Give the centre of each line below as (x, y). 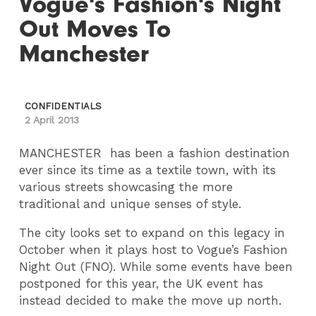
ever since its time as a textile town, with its (148, 170)
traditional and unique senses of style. (130, 204)
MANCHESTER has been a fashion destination (155, 153)
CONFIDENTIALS (63, 107)
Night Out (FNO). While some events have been (156, 267)
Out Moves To (95, 29)
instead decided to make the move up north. (151, 301)
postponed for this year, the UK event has (141, 284)
